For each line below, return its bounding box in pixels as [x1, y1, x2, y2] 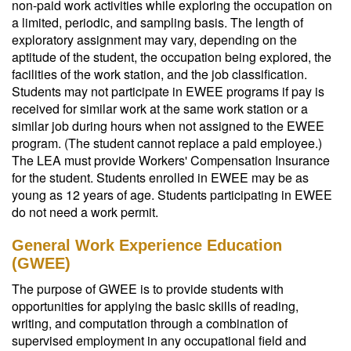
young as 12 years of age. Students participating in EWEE [12, 186, 332, 204]
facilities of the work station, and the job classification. [12, 65, 307, 83]
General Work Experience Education [12, 237, 282, 254]
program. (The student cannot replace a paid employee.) [12, 134, 322, 152]
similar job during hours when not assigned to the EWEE [12, 117, 324, 135]
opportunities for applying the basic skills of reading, [12, 297, 299, 315]
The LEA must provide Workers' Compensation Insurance [12, 151, 330, 169]
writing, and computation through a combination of [12, 314, 288, 332]
